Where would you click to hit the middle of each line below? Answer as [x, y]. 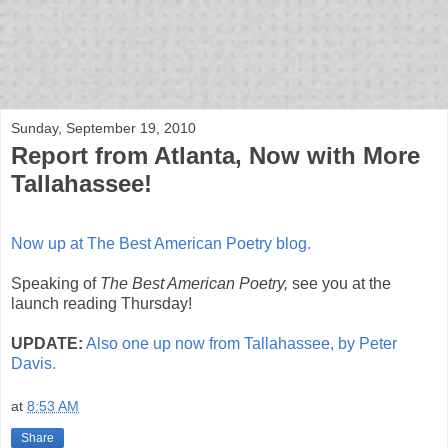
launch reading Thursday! [101, 303]
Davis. [33, 363]
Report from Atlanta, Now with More [215, 155]
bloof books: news [162, 59]
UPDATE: [47, 343]
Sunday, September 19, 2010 [103, 128]
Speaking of [55, 283]
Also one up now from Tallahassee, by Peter [241, 343]
